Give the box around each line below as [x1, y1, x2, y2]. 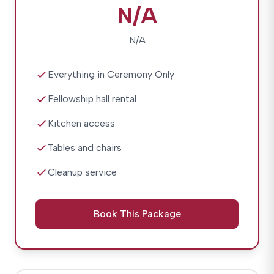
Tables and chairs [48, 142, 122, 154]
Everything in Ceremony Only [48, 68, 174, 80]
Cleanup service [48, 166, 117, 178]
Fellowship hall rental [48, 93, 136, 105]
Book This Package [93, 208, 181, 220]
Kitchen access [48, 117, 115, 129]
